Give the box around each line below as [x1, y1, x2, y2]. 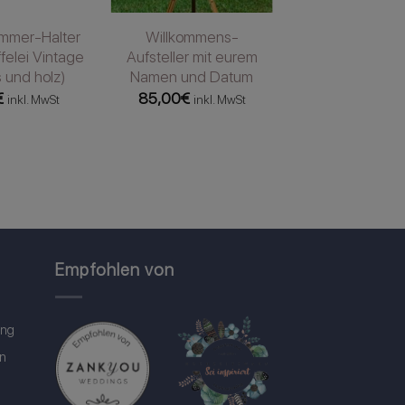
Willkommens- [145, 27, 239, 46]
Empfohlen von [55, 259, 174, 281]
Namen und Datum [130, 67, 254, 86]
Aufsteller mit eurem [126, 47, 258, 66]
